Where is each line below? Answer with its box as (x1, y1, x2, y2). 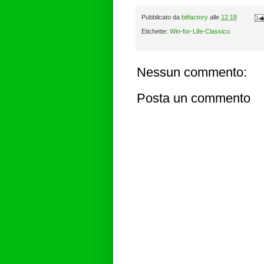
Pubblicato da (141, 13, 181, 21)
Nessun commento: (137, 65, 247, 80)
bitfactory (181, 13, 208, 21)
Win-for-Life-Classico (170, 28, 230, 35)
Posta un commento (137, 91, 250, 106)
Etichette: (141, 28, 170, 35)
